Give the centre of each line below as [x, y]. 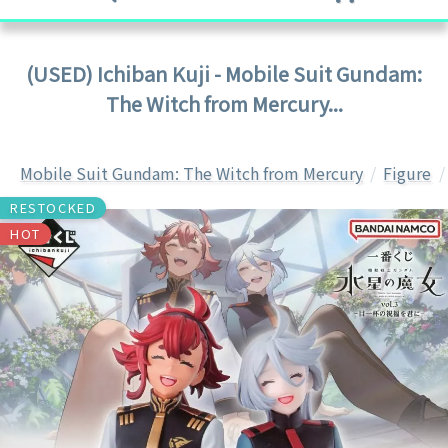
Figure [407, 173]
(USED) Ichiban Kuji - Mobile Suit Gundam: [224, 73]
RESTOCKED [53, 207]
